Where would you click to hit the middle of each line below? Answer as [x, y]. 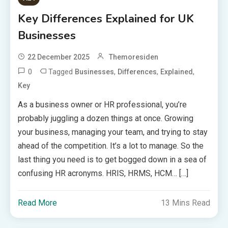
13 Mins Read [185, 203]
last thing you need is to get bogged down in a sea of [112, 159]
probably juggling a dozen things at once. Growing [106, 118]
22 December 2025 [59, 57]
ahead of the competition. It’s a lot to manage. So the [111, 146]
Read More [38, 203]
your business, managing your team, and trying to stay [113, 132]
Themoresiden [134, 57]
